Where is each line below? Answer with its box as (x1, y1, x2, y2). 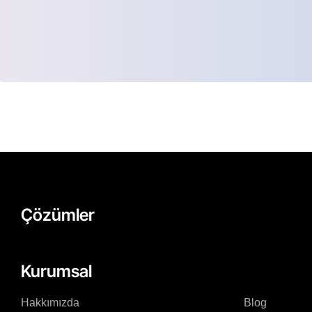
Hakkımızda (21, 297, 79, 309)
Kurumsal (21, 261, 92, 282)
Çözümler (21, 205, 95, 226)
